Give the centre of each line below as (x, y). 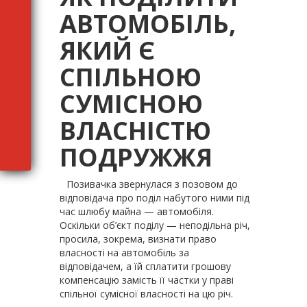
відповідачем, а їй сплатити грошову (145, 266)
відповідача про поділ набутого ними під (155, 198)
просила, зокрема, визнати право (138, 239)
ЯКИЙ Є (107, 50)
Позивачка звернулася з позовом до (152, 184)
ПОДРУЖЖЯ (136, 157)
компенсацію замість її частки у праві (147, 280)
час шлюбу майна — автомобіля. (137, 211)
